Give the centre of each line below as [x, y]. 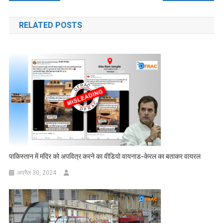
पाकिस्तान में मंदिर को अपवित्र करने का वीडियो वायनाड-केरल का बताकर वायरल [106, 156]
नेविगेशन [31, 13]
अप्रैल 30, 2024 [37, 172]
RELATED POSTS [50, 25]
